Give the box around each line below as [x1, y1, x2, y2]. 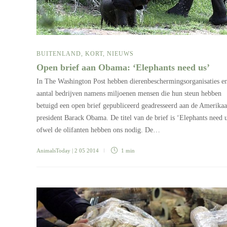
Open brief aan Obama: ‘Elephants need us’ [36, 62, 212, 73]
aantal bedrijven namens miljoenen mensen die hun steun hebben [36, 90, 221, 98]
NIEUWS [107, 50, 134, 58]
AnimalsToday [36, 147, 70, 154]
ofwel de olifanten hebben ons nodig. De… [36, 126, 160, 134]
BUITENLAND [36, 50, 81, 58]
